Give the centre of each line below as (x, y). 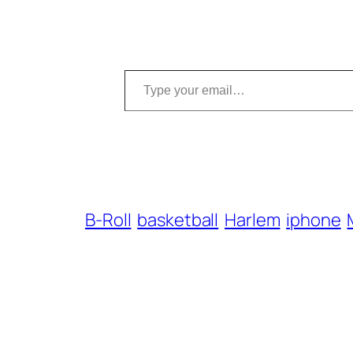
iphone (314, 220)
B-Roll (108, 220)
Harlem (253, 220)
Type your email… (150, 70)
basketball (178, 220)
